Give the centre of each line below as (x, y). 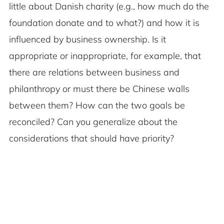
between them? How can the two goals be (97, 105)
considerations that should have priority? (91, 138)
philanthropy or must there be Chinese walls (99, 89)
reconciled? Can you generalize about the (93, 122)
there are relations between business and (94, 72)
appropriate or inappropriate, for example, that (105, 56)
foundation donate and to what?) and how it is (104, 23)
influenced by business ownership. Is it (87, 39)
